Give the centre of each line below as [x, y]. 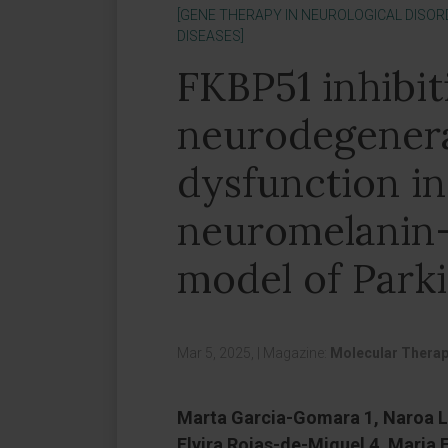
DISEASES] [210, 36]
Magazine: [296, 353]
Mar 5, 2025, [217, 353]
